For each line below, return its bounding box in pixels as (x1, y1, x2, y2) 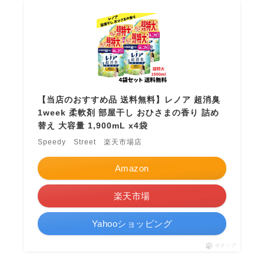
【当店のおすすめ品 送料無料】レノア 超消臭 (38, 94, 221, 104)
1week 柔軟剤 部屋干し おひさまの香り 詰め (38, 107, 220, 117)
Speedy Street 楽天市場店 (38, 137, 143, 146)
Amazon (114, 163, 149, 173)
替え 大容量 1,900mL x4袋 (38, 120, 148, 130)
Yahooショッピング (91, 218, 173, 229)
